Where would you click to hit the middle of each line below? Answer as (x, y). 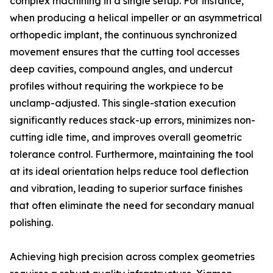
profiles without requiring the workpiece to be (117, 86)
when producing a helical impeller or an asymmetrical (136, 18)
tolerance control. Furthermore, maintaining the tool (132, 154)
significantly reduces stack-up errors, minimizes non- (133, 120)
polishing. (31, 222)
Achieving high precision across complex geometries (132, 257)
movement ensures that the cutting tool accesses (125, 52)
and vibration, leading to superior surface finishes (126, 188)
